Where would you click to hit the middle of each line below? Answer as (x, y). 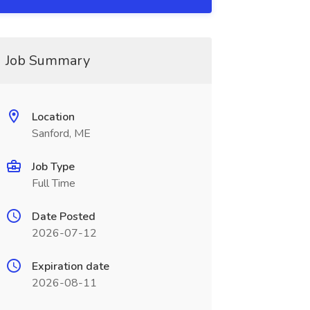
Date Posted (63, 217)
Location (53, 117)
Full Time (53, 183)
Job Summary (47, 61)
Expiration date (70, 266)
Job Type (53, 167)
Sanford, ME (61, 134)
